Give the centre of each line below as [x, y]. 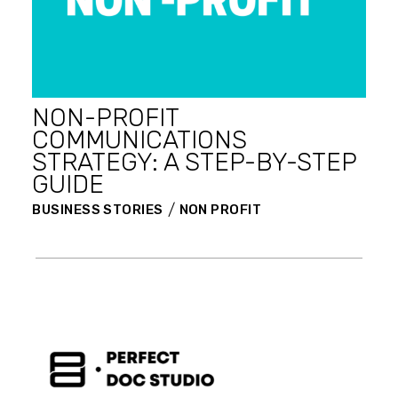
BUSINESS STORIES [98, 209]
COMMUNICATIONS [140, 139]
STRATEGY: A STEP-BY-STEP [195, 162]
